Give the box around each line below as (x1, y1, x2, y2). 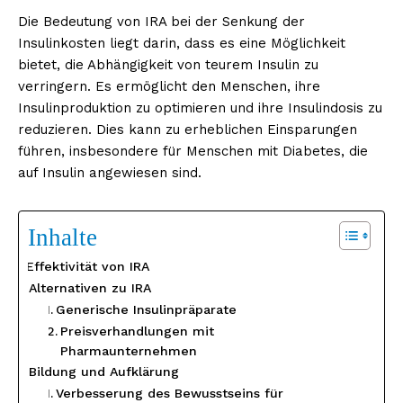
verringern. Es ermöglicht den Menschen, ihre (18, 77, 320, 94)
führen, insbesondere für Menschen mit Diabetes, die (18, 142, 368, 159)
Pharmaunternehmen (59, 343, 197, 358)
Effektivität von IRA (26, 258, 150, 273)
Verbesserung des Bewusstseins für (55, 385, 283, 400)
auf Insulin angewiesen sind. (18, 164, 201, 181)
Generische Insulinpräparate (55, 301, 237, 317)
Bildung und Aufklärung (29, 363, 180, 379)
